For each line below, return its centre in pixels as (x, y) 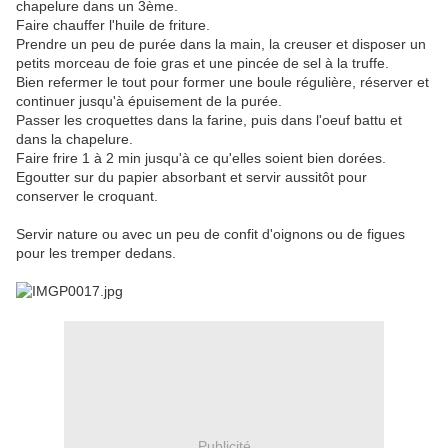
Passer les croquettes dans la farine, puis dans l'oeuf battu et (209, 120)
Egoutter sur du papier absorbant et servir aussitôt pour (191, 177)
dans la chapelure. (74, 139)
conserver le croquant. (87, 196)
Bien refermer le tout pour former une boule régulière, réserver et (222, 82)
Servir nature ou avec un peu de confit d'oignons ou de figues (210, 234)
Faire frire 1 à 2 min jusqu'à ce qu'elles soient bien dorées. (201, 158)
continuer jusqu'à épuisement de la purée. (149, 101)
